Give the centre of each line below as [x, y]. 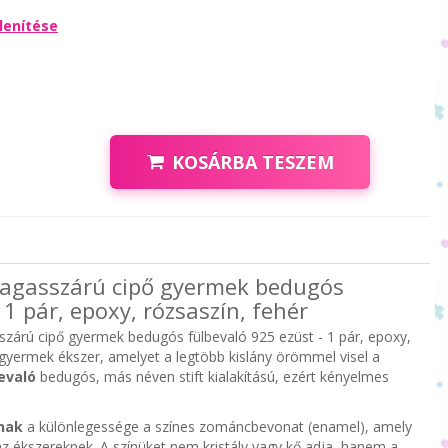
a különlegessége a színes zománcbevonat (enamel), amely [217, 426]
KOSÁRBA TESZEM [252, 161]
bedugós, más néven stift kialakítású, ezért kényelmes [212, 376]
